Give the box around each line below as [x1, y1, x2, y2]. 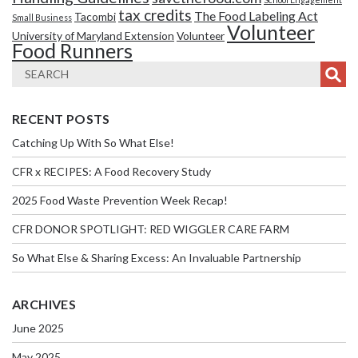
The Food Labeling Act [194, 8, 318, 24]
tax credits [118, 6, 192, 25]
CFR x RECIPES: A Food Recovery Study [12, 165, 211, 179]
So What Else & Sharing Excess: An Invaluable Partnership [12, 251, 301, 265]
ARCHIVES [12, 296, 77, 312]
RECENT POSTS [12, 111, 110, 127]
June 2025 [12, 321, 64, 336]
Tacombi [74, 10, 116, 24]
